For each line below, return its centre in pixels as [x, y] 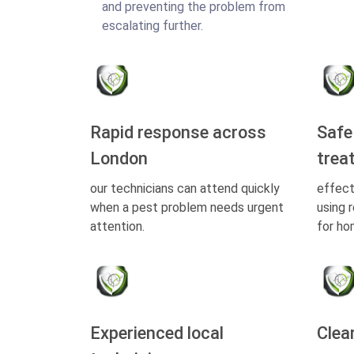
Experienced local [157, 333]
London [119, 158]
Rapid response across [178, 132]
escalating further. [153, 26]
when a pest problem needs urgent [187, 207]
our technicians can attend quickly [185, 188]
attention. [117, 226]
